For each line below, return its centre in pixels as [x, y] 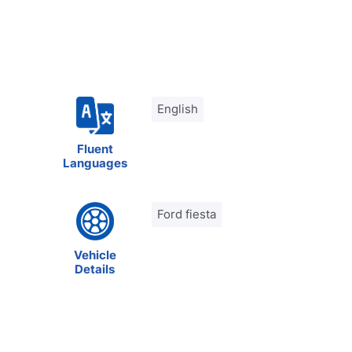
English [178, 109]
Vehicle [95, 255]
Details [95, 269]
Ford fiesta [187, 214]
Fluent [95, 149]
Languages [95, 163]
